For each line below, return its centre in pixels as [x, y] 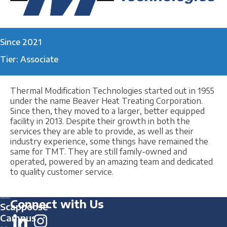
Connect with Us [57, 204]
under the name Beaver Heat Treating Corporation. [106, 101]
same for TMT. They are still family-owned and [99, 152]
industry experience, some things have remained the [109, 142]
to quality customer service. [62, 172]
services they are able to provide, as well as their [102, 131]
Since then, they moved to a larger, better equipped [107, 111]
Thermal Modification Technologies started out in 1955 [112, 91]
